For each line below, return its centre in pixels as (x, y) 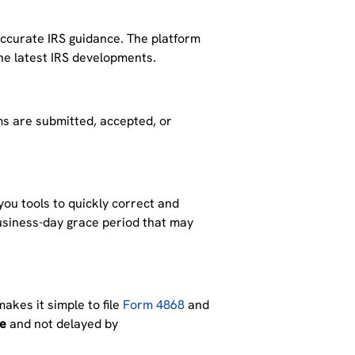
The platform (162, 39)
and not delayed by (63, 324)
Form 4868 (154, 305)
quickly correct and (124, 204)
